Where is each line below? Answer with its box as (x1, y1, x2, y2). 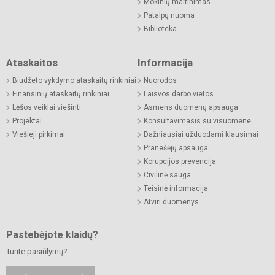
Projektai (12, 116, 42, 125)
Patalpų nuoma (144, 10, 195, 20)
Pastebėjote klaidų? (6, 228, 98, 241)
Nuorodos (144, 76, 177, 85)
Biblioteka (144, 24, 177, 33)
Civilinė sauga (144, 170, 191, 179)
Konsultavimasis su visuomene (144, 116, 251, 125)
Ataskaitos (6, 56, 58, 69)
